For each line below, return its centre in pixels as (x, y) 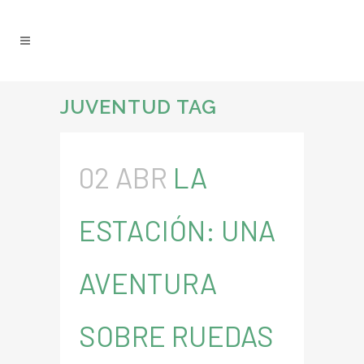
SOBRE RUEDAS (176, 336)
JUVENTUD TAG (139, 107)
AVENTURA (148, 283)
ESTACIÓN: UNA (177, 230)
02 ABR (123, 177)
